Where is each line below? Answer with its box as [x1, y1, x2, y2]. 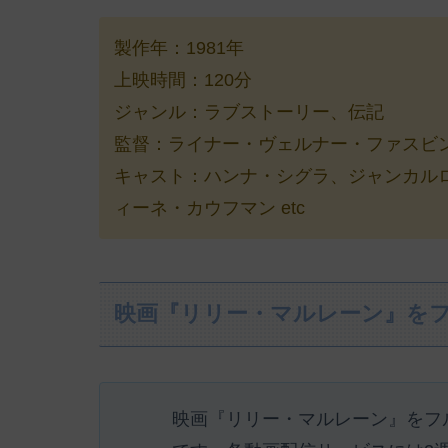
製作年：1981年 [114, 38, 244, 59]
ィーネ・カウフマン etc [114, 198, 305, 219]
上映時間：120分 [114, 70, 252, 91]
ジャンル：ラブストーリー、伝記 [114, 102, 384, 123]
